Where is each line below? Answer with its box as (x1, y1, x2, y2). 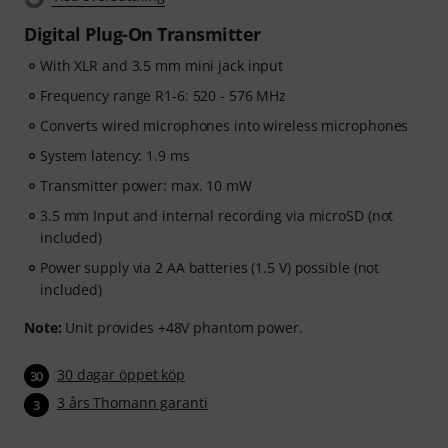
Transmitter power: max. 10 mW (40, 176, 252, 195)
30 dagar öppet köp (57, 365, 186, 384)
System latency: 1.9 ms (40, 146, 190, 165)
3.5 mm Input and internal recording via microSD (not (40, 206, 394, 225)
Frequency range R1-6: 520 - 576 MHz (40, 86, 287, 105)
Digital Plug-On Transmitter (24, 22, 261, 46)
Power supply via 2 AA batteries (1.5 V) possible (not (40, 258, 380, 277)
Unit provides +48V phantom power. (61, 318, 303, 337)
